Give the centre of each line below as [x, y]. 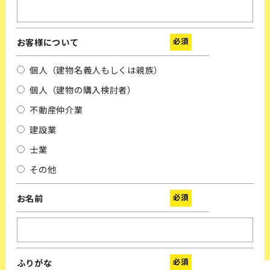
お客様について [48, 42]
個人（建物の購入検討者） [83, 90]
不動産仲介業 [56, 110]
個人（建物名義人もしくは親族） [96, 70]
